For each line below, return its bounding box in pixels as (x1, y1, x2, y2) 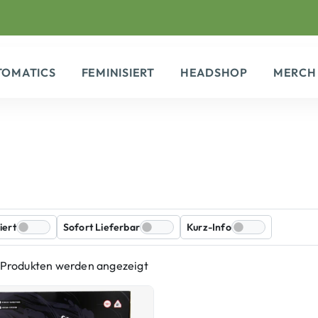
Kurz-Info (187, 220, 231, 234)
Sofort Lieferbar (62, 220, 141, 234)
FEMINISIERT (81, 65, 155, 79)
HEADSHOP (180, 65, 248, 79)
